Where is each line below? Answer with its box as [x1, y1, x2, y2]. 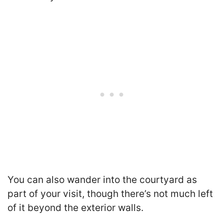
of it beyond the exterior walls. [7, 201, 143, 213]
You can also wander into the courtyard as [7, 173, 197, 185]
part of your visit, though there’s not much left [7, 187, 213, 199]
